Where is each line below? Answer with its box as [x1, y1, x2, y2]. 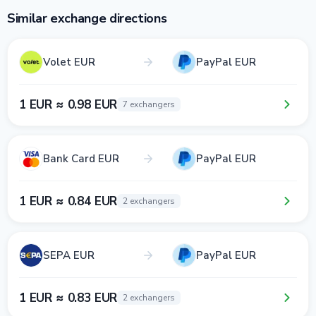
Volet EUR [43, 54, 95, 69]
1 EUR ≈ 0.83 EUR [19, 289, 118, 306]
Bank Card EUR [43, 151, 119, 166]
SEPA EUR [43, 248, 95, 262]
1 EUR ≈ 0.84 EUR [19, 193, 118, 209]
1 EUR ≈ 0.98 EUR [19, 96, 118, 113]
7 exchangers [123, 99, 176, 110]
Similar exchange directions [7, 10, 167, 27]
